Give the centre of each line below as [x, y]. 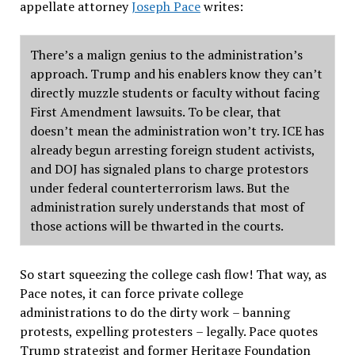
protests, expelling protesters [107, 331]
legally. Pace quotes [261, 331]
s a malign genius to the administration [180, 55]
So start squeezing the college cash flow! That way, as [173, 274]
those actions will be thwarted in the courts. [157, 226]
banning [266, 312]
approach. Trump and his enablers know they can [171, 74]
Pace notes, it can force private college [131, 293]
